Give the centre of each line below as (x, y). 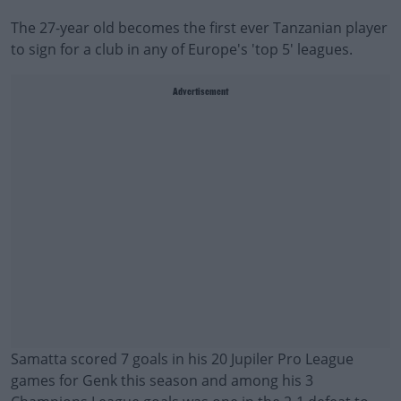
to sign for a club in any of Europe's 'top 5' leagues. (182, 49)
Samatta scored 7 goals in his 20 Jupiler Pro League (182, 359)
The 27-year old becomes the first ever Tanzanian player (199, 28)
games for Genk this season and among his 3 (162, 380)
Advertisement (200, 92)
